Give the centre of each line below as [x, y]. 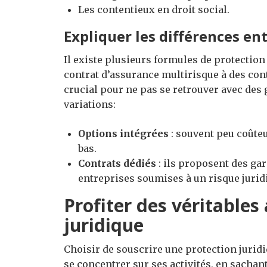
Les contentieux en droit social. [154, 10]
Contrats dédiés [117, 164]
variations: [90, 105]
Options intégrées [123, 134]
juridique [104, 225]
